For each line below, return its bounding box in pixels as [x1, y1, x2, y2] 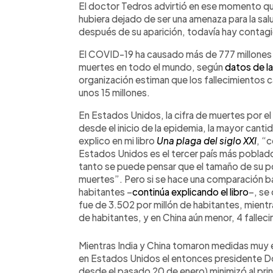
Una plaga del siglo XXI [157, 135, 257, 146]
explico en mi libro [79, 135, 157, 146]
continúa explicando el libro [132, 186, 249, 197]
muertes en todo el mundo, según [79, 61, 225, 73]
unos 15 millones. [79, 87, 150, 98]
